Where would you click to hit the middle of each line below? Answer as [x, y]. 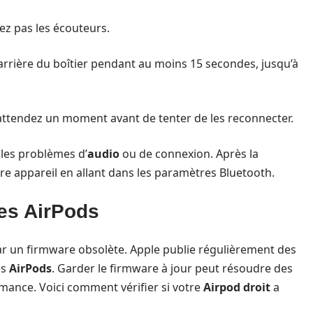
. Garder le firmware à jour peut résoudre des [172, 268]
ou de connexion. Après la [189, 154]
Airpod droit [237, 287]
